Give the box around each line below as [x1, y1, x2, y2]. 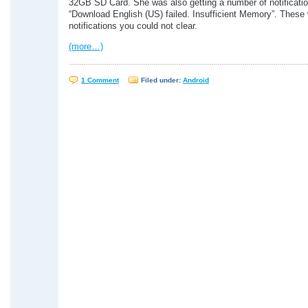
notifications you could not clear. [69, 21, 197, 32]
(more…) [69, 42, 103, 52]
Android [183, 76, 209, 85]
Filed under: [141, 76, 183, 85]
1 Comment [81, 76, 119, 85]
